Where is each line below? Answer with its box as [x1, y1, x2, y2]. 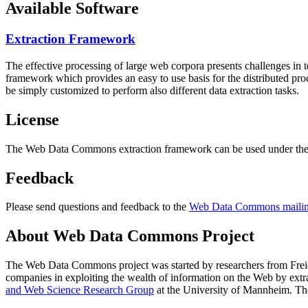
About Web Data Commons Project [5, 227, 254, 245]
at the [154, 284, 183, 296]
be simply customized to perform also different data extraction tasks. [5, 84, 299, 96]
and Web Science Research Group [5, 284, 154, 296]
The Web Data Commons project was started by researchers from [5, 259, 290, 272]
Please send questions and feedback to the [5, 201, 189, 213]
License [5, 110, 59, 129]
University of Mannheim [183, 284, 289, 296]
